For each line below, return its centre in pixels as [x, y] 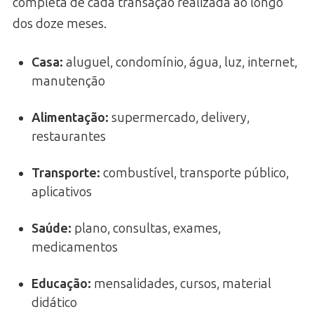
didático [54, 303]
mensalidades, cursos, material [181, 284]
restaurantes [69, 137]
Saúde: [52, 229]
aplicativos [62, 192]
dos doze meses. [60, 24]
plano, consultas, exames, [146, 229]
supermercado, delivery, [179, 118]
